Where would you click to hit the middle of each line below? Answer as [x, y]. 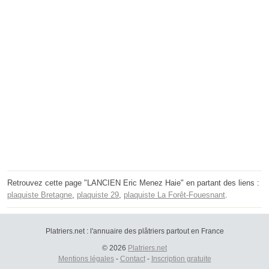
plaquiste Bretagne [40, 195]
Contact [132, 258]
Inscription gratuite [181, 258]
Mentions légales [86, 258]
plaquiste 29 [98, 195]
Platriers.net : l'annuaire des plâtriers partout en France [134, 231]
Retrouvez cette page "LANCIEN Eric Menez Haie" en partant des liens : [133, 183]
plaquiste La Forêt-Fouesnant [174, 195]
